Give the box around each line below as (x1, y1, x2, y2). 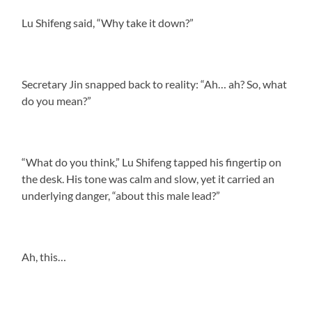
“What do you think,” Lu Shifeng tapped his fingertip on (22, 155, 282, 169)
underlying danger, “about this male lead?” (22, 188, 221, 202)
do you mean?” (22, 93, 92, 107)
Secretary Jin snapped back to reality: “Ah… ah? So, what (22, 77, 288, 91)
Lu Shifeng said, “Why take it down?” (22, 15, 194, 29)
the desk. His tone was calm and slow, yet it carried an (22, 171, 275, 185)
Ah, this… (22, 249, 67, 263)
